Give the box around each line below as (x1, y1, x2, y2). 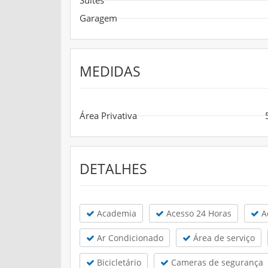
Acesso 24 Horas (164, 207, 232, 219)
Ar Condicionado (95, 232, 163, 243)
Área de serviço (191, 232, 255, 243)
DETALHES (80, 159, 147, 178)
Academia (95, 207, 136, 219)
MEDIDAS (80, 61, 141, 81)
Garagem (80, 11, 117, 24)
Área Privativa (80, 109, 137, 121)
